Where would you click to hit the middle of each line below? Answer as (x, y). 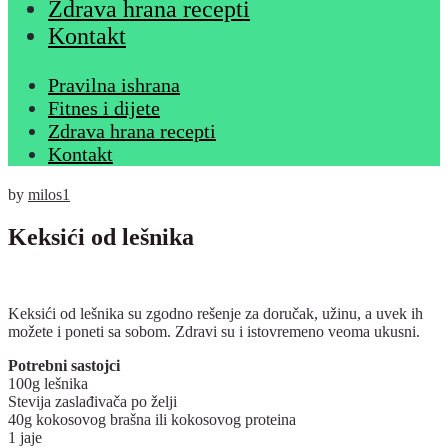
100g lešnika (48, 383)
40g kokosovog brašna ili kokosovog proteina (152, 419)
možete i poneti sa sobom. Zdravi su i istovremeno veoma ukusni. (214, 331)
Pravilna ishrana (114, 85)
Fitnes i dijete (104, 108)
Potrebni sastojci (64, 365)
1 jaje (25, 437)
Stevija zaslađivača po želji (92, 401)
